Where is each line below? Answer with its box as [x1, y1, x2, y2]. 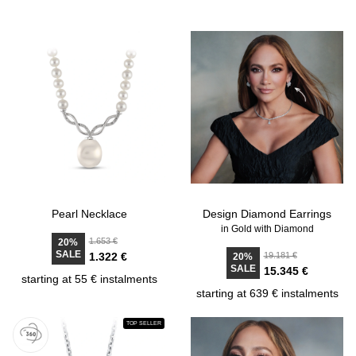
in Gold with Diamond [220, 223, 314, 234]
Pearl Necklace [51, 207, 127, 220]
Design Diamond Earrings [203, 207, 331, 220]
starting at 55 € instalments [21, 273, 157, 285]
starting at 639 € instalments [195, 287, 339, 300]
